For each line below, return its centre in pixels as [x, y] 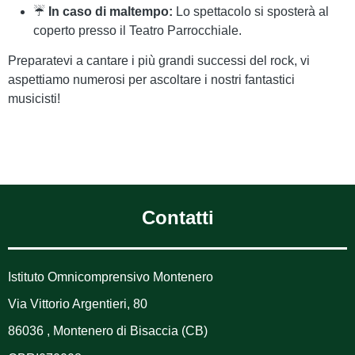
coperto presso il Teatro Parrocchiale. [137, 30]
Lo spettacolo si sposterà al [251, 11]
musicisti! [34, 99]
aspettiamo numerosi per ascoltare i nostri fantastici [151, 80]
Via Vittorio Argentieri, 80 [78, 304]
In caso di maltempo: [111, 11]
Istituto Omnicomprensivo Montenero [111, 277]
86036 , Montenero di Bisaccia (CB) [108, 331]
